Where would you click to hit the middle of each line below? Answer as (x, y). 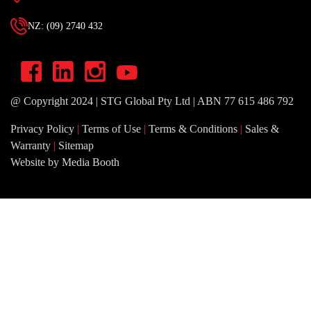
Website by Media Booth (65, 162)
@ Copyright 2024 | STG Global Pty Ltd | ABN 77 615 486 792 (152, 101)
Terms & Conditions (193, 128)
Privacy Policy (42, 128)
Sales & (262, 128)
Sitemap (76, 145)
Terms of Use (111, 128)
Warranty (31, 145)
